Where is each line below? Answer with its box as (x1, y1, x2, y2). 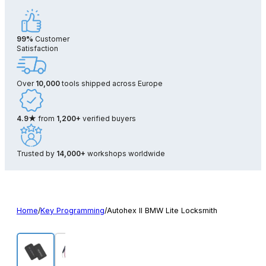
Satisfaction (17, 43, 58, 53)
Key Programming (40, 205, 104, 215)
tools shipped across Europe (60, 78, 163, 88)
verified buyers (81, 113, 136, 123)
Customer (33, 34, 69, 43)
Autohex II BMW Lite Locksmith (107, 205, 217, 215)
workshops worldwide (85, 148, 165, 158)
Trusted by (17, 148, 56, 158)
